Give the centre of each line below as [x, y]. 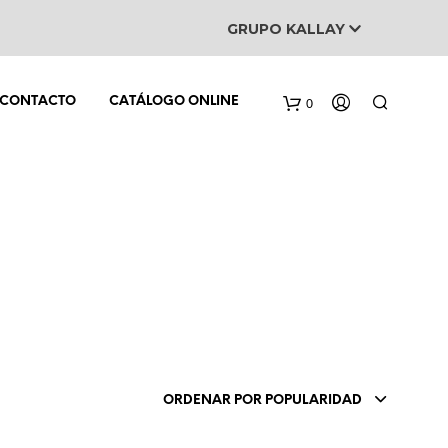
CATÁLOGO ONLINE [174, 102]
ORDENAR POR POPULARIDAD [262, 400]
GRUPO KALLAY [288, 28]
